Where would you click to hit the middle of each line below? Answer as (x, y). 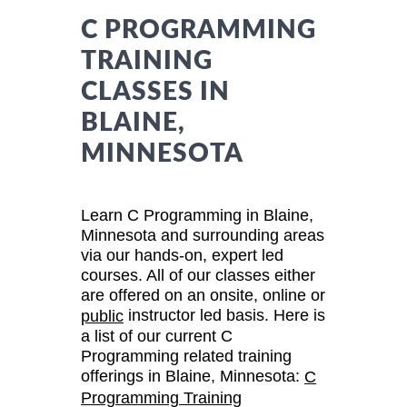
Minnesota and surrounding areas (203, 235)
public (102, 317)
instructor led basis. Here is (224, 315)
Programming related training (186, 357)
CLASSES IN (155, 91)
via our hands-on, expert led (182, 255)
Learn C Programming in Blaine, (197, 215)
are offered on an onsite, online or (203, 295)
